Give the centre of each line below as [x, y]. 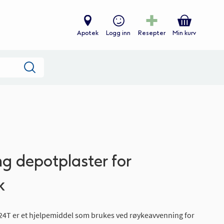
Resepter [152, 33]
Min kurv [184, 33]
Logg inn [118, 33]
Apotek [88, 33]
